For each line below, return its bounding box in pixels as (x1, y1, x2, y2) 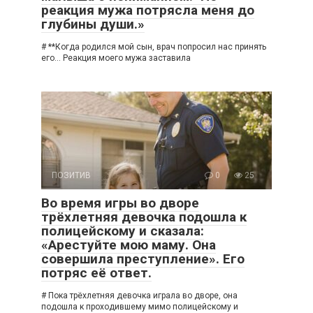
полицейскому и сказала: (41, 222, 204, 239)
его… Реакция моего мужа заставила (41, 52, 191, 63)
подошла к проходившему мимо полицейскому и (41, 301, 238, 312)
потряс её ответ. (41, 264, 152, 281)
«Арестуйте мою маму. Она (41, 236, 216, 253)
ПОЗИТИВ (52, 170, 91, 180)
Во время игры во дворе (41, 194, 199, 211)
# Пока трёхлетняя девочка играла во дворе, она (41, 290, 238, 300)
